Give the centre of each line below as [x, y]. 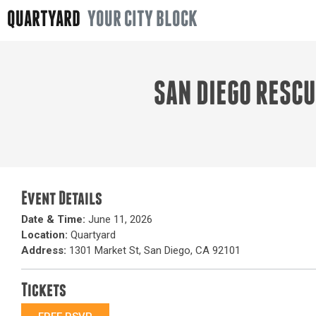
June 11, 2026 [119, 219]
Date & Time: [53, 219]
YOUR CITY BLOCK [142, 20]
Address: [44, 250]
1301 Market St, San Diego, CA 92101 [153, 250]
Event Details [62, 200]
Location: [44, 235]
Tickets [44, 291]
